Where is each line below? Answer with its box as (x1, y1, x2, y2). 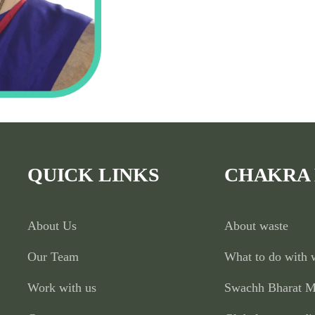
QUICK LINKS (27, 163, 160, 186)
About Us (27, 218, 77, 233)
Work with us (27, 280, 96, 295)
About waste (224, 218, 288, 233)
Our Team (27, 249, 79, 264)
